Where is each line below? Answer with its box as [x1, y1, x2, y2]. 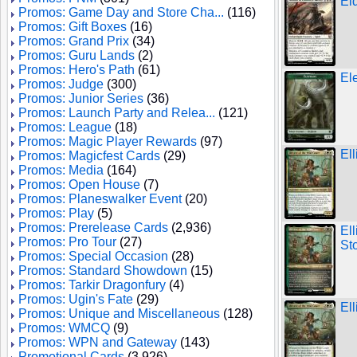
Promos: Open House [18, 178, 140, 191]
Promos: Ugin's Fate [18, 292, 133, 306]
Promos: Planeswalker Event [18, 192, 182, 206]
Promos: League [18, 120, 112, 134]
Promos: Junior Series [18, 92, 143, 105]
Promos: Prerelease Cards [18, 221, 168, 234]
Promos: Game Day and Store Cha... [18, 6, 224, 19]
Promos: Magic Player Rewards [18, 135, 197, 148]
